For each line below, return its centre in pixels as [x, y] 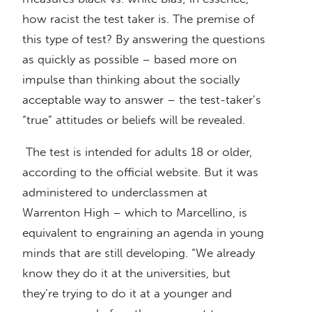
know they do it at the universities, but [126, 273]
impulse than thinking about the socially [131, 80]
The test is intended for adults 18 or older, [137, 152]
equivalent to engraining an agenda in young [143, 233]
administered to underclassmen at [115, 193]
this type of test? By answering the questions [144, 39]
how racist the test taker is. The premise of [138, 19]
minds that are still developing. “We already [139, 253]
